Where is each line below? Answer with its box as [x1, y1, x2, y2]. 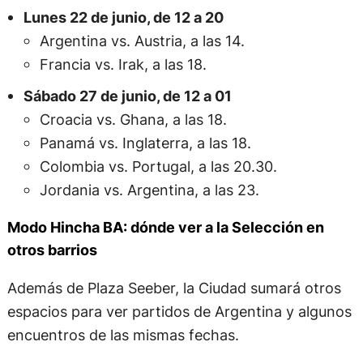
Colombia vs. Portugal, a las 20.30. [39, 157, 277, 176]
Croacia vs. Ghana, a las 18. [39, 110, 227, 129]
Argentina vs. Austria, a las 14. [39, 32, 245, 50]
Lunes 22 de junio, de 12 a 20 [23, 8, 224, 27]
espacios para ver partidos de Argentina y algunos [6, 302, 352, 321]
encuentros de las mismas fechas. [6, 326, 239, 344]
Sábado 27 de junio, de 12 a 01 [23, 87, 232, 105]
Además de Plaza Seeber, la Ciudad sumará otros [6, 279, 341, 297]
